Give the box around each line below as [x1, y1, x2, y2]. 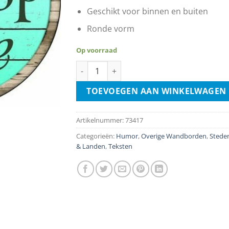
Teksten [108, 141, 132, 151]
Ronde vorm [86, 23, 134, 35]
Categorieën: [76, 131, 116, 141]
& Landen [76, 141, 105, 151]
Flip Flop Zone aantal [76, 61, 149, 71]
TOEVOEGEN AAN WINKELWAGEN [86, 85, 226, 97]
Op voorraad [76, 45, 117, 55]
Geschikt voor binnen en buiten [86, 5, 208, 17]
